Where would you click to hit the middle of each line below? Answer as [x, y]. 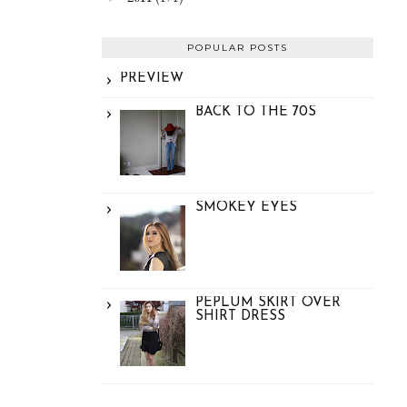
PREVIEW [152, 78]
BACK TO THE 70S [256, 112]
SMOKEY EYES [246, 207]
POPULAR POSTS [238, 47]
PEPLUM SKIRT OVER [268, 303]
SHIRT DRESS [240, 316]
